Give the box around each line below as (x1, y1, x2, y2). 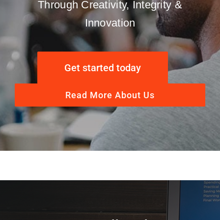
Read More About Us (65, 89, 155, 100)
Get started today (64, 61, 141, 74)
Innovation (84, 16, 136, 29)
